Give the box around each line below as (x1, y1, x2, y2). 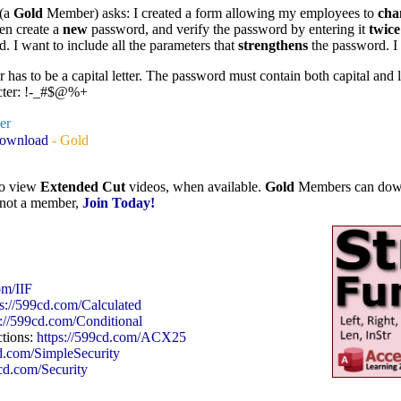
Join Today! (82, 195, 155, 211)
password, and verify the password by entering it (91, 21, 369, 38)
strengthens (238, 38, 311, 54)
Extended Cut (40, 179, 125, 195)
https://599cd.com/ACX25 (37, 328, 186, 345)
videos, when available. (125, 179, 265, 195)
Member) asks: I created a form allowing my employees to (47, 5, 378, 21)
